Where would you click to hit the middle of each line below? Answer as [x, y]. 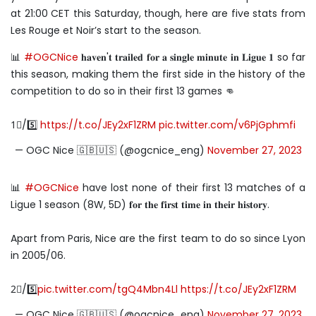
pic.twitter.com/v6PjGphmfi [227, 125]
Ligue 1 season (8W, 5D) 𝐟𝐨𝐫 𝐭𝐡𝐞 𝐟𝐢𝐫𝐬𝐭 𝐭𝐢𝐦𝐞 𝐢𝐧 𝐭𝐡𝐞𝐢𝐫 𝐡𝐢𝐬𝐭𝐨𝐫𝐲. [140, 205]
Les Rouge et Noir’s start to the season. [106, 30]
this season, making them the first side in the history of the [158, 74]
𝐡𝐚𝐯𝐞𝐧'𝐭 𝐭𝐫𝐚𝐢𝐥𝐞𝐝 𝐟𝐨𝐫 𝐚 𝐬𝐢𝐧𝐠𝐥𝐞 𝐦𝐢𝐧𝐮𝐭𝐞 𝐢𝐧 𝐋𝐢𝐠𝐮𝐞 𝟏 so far [192, 57]
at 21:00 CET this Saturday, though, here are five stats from [158, 13]
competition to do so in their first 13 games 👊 [123, 91]
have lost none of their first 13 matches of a [193, 188]
